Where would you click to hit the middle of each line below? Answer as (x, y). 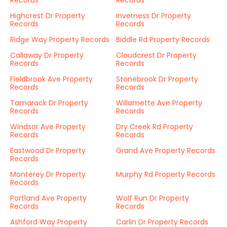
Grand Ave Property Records (166, 150)
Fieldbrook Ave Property (51, 79)
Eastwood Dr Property (48, 150)
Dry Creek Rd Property (155, 127)
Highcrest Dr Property (48, 16)
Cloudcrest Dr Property (156, 55)
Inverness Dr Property (154, 16)
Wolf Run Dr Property (153, 198)
